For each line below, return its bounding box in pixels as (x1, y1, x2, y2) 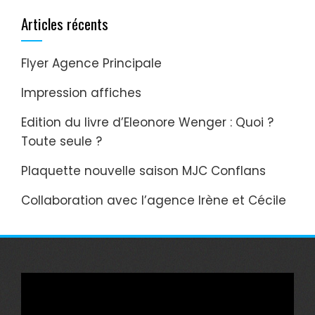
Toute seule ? (21, 132, 102, 150)
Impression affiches (21, 84, 141, 101)
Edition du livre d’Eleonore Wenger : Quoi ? (21, 113, 274, 131)
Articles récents (21, 12, 108, 34)
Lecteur (20, 272, 65, 290)
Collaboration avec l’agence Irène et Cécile (21, 191, 286, 209)
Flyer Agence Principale (21, 54, 162, 72)
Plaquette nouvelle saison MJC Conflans (21, 162, 266, 179)
